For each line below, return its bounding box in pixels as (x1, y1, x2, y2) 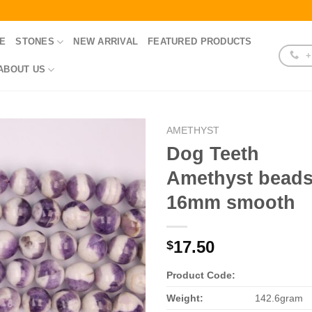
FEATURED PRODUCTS (148, 36, 252, 47)
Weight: (166, 292, 203, 304)
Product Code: (166, 269, 235, 281)
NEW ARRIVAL (73, 36, 139, 47)
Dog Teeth (166, 142, 259, 164)
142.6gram (255, 292, 304, 304)
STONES (15, 36, 54, 47)
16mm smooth (166, 191, 295, 213)
